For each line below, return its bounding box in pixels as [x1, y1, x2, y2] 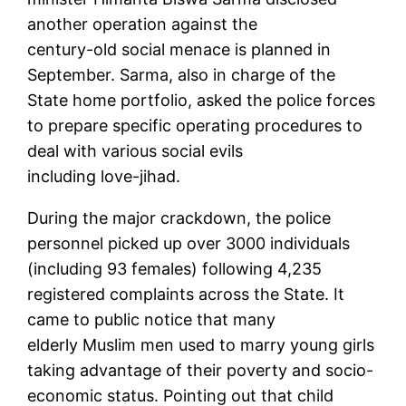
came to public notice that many [27, 310, 276, 330]
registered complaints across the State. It [27, 285, 345, 304]
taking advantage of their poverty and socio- [27, 361, 374, 381]
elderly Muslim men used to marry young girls [27, 335, 375, 355]
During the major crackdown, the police [27, 208, 332, 228]
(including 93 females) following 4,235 [27, 259, 323, 279]
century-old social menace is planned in [27, 40, 332, 60]
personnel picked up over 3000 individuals [27, 234, 351, 254]
